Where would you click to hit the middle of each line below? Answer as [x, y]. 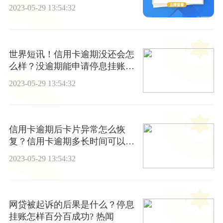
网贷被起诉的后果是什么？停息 [71, 205]
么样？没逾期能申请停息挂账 [67, 66]
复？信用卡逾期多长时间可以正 [71, 141]
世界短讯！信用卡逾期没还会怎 [71, 54]
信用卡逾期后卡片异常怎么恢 [67, 129]
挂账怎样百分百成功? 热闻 [61, 217]
